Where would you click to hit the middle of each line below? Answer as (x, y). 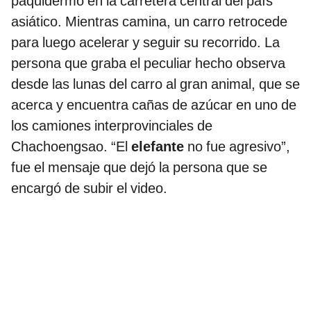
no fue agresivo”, (239, 147)
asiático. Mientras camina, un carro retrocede (149, 22)
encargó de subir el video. (89, 188)
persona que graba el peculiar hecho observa (148, 64)
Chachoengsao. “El (71, 147)
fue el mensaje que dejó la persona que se (139, 168)
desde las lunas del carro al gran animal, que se (155, 84)
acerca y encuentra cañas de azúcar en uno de (154, 105)
